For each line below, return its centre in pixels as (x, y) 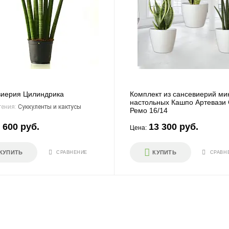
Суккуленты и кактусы (50, 107)
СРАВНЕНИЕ (72, 152)
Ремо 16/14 (148, 110)
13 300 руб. (173, 127)
